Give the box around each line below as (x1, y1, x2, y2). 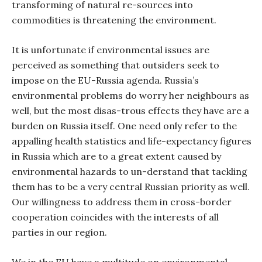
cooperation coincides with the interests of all (12, 211, 219, 223)
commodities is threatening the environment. (12, 14, 216, 26)
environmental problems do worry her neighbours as (12, 89, 249, 101)
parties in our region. (12, 226, 107, 238)
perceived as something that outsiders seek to (12, 59, 219, 71)
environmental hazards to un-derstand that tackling (12, 166, 247, 177)
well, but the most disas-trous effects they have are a (12, 105, 249, 116)
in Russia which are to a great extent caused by (12, 150, 221, 162)
